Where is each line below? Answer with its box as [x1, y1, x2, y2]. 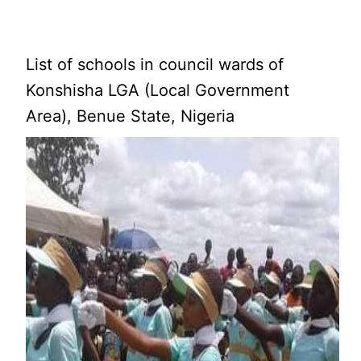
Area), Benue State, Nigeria [26, 106, 235, 126]
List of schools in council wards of [26, 55, 284, 74]
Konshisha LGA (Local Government [26, 81, 290, 100]
